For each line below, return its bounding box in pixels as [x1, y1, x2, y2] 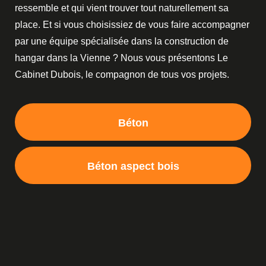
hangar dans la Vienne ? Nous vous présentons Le [15, 53, 228, 63]
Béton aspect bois [87, 160, 179, 173]
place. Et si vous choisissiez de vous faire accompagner [15, 20, 249, 30]
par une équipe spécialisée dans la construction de [15, 36, 229, 46]
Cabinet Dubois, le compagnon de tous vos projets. [15, 69, 229, 80]
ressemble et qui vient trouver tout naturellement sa [15, 3, 229, 13]
